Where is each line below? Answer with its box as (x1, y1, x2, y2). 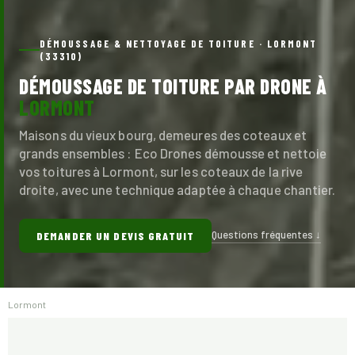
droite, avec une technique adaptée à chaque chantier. (19, 181, 336, 197)
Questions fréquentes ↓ (212, 228, 321, 242)
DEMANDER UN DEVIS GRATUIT (36, 229, 194, 243)
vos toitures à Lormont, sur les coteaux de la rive (19, 162, 303, 179)
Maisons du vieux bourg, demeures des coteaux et (19, 126, 307, 143)
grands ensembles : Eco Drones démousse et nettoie (19, 144, 327, 161)
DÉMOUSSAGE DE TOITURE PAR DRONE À (19, 73, 327, 98)
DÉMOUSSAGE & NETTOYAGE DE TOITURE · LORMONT (40, 36, 318, 50)
